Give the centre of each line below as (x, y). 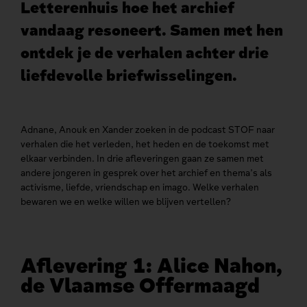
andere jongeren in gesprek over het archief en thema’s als (146, 173)
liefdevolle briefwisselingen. (131, 75)
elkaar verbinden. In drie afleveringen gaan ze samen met (142, 159)
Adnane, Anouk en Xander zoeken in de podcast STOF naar (148, 130)
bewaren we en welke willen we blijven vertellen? (126, 202)
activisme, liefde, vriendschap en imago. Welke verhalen (140, 187)
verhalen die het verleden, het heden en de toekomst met (145, 144)
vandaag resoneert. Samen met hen (152, 30)
